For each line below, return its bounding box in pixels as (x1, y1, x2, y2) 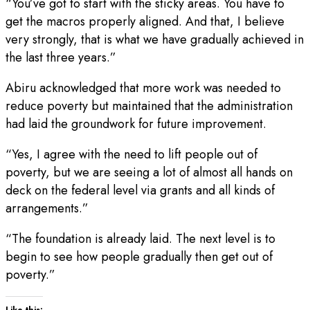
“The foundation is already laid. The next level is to (6, 229, 275, 248)
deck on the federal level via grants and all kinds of (6, 181, 275, 199)
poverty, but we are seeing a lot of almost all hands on (6, 163, 293, 181)
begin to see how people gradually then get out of (6, 247, 273, 266)
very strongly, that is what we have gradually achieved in (6, 30, 304, 48)
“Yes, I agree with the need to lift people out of (6, 145, 257, 163)
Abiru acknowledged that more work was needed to (6, 78, 281, 97)
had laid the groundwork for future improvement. (6, 114, 266, 133)
